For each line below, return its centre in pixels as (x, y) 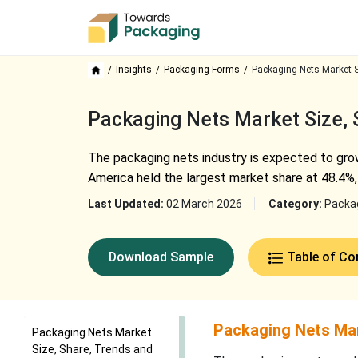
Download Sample (161, 257)
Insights (133, 70)
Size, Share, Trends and (92, 349)
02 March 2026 (204, 204)
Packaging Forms (201, 70)
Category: (296, 204)
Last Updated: (127, 204)
